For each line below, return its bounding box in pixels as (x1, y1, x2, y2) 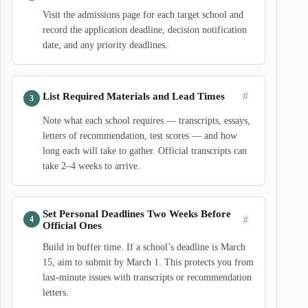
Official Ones (43, 220, 102, 231)
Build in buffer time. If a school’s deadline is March (43, 242, 245, 252)
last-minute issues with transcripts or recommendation (43, 272, 252, 283)
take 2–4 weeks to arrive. (43, 161, 140, 171)
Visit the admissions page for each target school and (43, 10, 243, 20)
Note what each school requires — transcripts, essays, (43, 115, 250, 126)
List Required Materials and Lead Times (43, 90, 225, 102)
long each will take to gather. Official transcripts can (43, 146, 247, 156)
